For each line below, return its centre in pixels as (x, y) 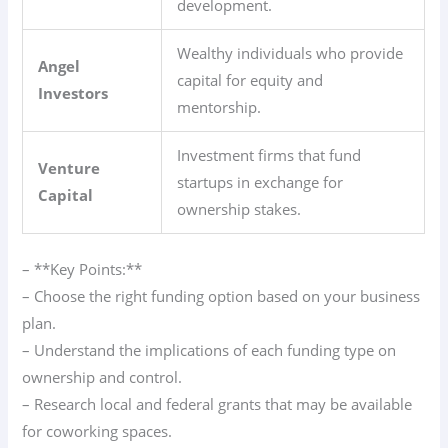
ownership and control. (102, 377)
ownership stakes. (239, 209)
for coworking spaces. (97, 431)
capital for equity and (250, 80)
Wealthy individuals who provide (290, 53)
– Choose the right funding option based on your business (221, 296)
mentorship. (219, 107)
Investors (73, 93)
